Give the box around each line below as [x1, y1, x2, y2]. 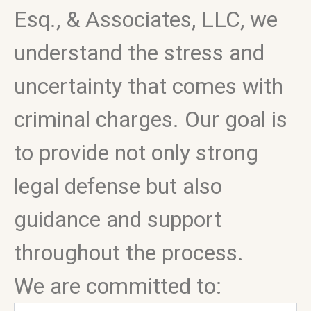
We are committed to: [14, 273, 221, 299]
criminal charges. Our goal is [14, 106, 287, 133]
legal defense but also [14, 173, 222, 199]
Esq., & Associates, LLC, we [14, 6, 278, 33]
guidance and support [14, 206, 221, 233]
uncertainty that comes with [14, 73, 283, 99]
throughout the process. [14, 239, 244, 266]
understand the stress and [14, 40, 264, 66]
